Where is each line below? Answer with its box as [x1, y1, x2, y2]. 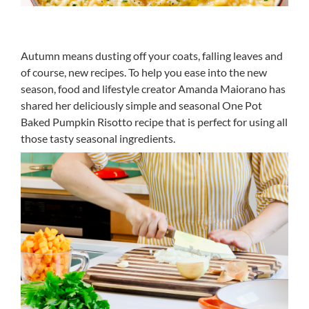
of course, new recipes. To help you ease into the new [21, 66, 267, 79]
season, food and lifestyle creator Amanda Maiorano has [21, 82, 286, 95]
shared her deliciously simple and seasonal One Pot [21, 99, 262, 112]
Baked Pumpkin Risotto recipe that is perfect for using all [21, 115, 288, 128]
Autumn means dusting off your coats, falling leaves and [21, 49, 283, 62]
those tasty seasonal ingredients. [21, 132, 175, 145]
